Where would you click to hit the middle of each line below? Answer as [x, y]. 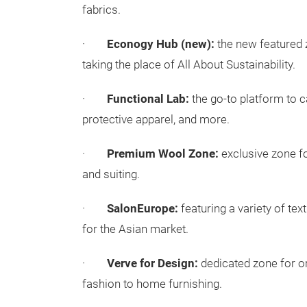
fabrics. [101, 10]
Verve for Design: [152, 263]
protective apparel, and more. [156, 120]
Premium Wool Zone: [163, 154]
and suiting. [111, 174]
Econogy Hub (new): [161, 44]
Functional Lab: [148, 99]
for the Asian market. [135, 229]
